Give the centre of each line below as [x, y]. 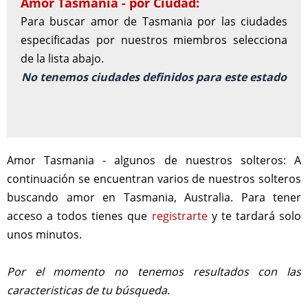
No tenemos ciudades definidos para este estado [154, 77]
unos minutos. [44, 234]
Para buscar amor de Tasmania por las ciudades [154, 21]
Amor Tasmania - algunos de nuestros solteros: [146, 160]
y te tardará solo [254, 216]
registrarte [179, 216]
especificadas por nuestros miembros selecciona [154, 40]
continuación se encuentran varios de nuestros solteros [154, 179]
